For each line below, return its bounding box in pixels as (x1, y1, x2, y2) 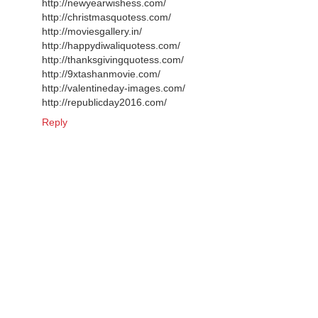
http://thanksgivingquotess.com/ (42, 53, 184, 65)
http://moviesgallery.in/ (42, 25, 142, 37)
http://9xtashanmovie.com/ (42, 67, 160, 79)
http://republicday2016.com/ (42, 96, 167, 108)
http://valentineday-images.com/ (42, 82, 185, 94)
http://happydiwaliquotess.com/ (42, 39, 180, 51)
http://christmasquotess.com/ (42, 11, 171, 23)
